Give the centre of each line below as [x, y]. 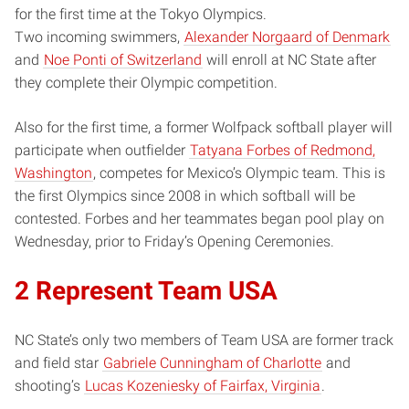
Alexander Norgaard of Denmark [287, 37]
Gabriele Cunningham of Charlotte [212, 362]
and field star [58, 362]
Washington [53, 173]
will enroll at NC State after [289, 59]
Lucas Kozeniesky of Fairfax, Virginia [203, 385]
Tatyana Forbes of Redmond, [283, 150]
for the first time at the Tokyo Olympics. [141, 14]
